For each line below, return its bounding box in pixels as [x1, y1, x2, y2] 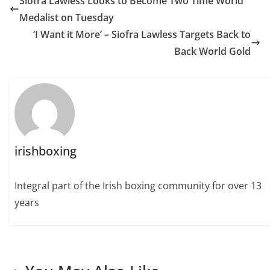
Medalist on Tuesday [19, 11, 114, 25]
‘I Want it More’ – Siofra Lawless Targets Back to [33, 28, 251, 42]
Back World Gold [174, 45, 251, 58]
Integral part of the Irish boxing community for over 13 [14, 178, 262, 192]
